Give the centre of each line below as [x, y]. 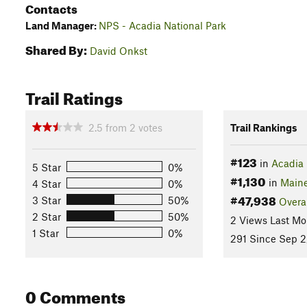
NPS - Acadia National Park [162, 25]
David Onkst [119, 51]
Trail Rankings [263, 127]
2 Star [47, 216]
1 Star [46, 233]
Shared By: [56, 48]
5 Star [47, 167]
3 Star [47, 200]
